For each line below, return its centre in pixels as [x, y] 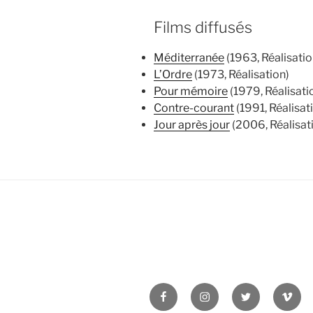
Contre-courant [194, 108]
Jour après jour [192, 124]
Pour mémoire [191, 91]
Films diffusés [203, 27]
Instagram [225, 291]
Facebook [183, 291]
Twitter [258, 291]
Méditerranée [189, 57]
